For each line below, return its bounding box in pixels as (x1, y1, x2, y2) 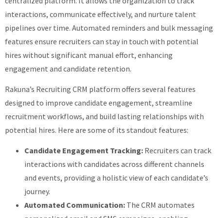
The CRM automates (125, 200, 195, 210)
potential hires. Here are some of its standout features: (5, 125, 188, 135)
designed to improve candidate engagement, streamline (5, 97, 192, 108)
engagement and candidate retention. (5, 63, 131, 73)
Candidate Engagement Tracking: (24, 145, 143, 156)
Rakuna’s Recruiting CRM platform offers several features (5, 84, 196, 94)
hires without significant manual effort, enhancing (5, 50, 173, 60)
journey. (24, 186, 50, 197)
